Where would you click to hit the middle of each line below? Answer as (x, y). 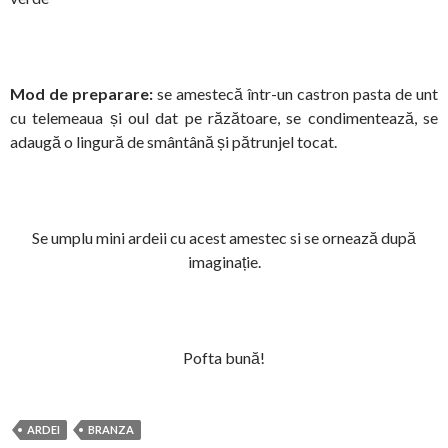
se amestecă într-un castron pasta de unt (295, 94)
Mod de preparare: (81, 94)
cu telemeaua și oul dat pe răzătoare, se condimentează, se (224, 118)
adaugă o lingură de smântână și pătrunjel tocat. (173, 142)
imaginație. (224, 262)
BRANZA (111, 430)
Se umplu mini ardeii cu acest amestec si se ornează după (224, 238)
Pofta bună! (224, 358)
